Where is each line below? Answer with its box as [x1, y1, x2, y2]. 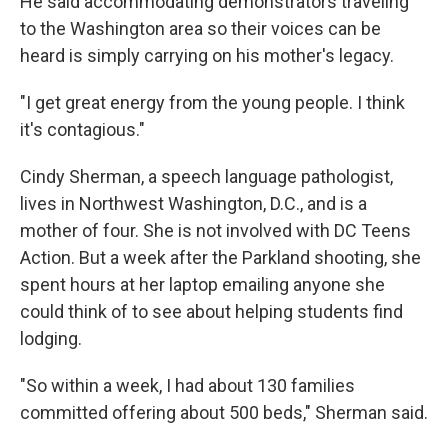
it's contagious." [20, 119, 145, 140]
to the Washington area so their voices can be [20, 18, 381, 39]
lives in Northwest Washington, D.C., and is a [20, 193, 367, 214]
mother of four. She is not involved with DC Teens [20, 220, 411, 241]
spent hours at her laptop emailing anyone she [20, 274, 385, 295]
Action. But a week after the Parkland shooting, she [20, 247, 421, 268]
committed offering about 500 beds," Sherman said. [20, 402, 428, 423]
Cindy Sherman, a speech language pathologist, [20, 166, 393, 187]
